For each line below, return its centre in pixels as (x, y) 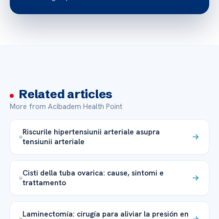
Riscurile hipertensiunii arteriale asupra (91, 132)
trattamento (44, 183)
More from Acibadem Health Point (66, 107)
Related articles (66, 94)
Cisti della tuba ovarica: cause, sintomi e (93, 173)
